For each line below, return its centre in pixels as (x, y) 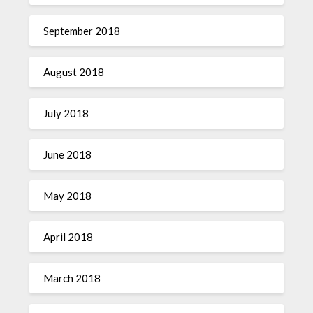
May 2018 (68, 196)
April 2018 (68, 237)
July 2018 (66, 113)
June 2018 (68, 154)
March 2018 (72, 278)
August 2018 (74, 72)
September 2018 (82, 31)
